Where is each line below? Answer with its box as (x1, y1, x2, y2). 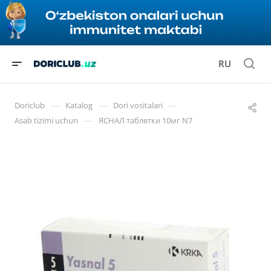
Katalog (65, 99, 93, 111)
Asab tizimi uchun (15, 114, 78, 126)
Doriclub (15, 99, 45, 111)
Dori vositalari (113, 99, 163, 111)
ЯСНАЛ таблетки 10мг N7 (99, 114, 192, 126)
